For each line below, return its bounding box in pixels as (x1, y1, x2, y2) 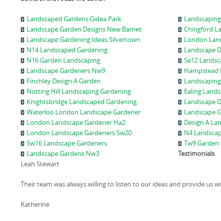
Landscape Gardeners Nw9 (27, 66, 105, 75)
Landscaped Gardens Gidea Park (27, 14, 121, 23)
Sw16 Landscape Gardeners (27, 139, 107, 147)
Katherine (21, 200, 49, 209)
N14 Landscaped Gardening (27, 45, 108, 54)
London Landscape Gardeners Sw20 (27, 128, 132, 137)
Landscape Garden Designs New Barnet (27, 25, 142, 34)
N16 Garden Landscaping (27, 56, 100, 65)
